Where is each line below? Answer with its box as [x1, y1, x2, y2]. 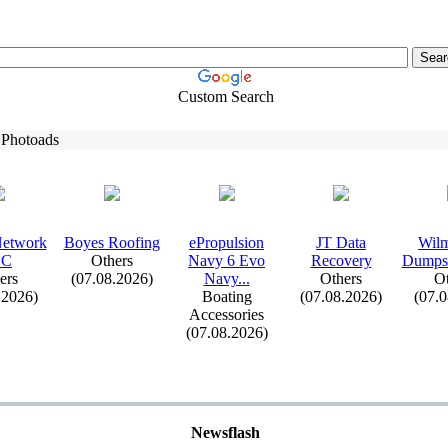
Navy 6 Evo [188, 252, 265, 269]
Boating [201, 288, 252, 305]
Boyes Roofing [63, 234, 160, 251]
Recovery [310, 252, 372, 269]
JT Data [316, 234, 366, 251]
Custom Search [177, 88, 274, 105]
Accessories [189, 306, 264, 323]
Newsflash [191, 424, 260, 441]
